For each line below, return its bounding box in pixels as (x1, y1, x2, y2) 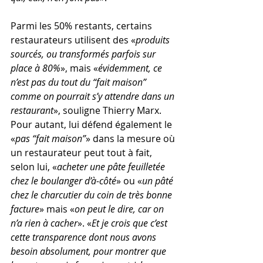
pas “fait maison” (15, 131, 86, 145)
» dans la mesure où (86, 131, 177, 145)
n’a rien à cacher (11, 216, 77, 230)
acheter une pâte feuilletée (57, 160, 167, 173)
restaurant (11, 103, 53, 117)
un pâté (142, 174, 176, 187)
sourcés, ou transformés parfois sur (11, 47, 158, 60)
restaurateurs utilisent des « (11, 33, 136, 46)
